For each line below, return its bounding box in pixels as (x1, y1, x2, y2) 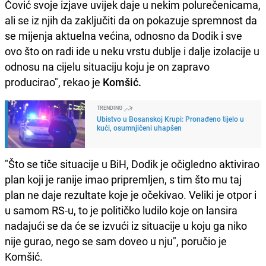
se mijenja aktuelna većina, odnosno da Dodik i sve (5, 28, 242, 43)
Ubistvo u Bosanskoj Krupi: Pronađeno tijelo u (97, 114, 244, 124)
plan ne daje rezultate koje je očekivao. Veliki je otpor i (5, 188, 256, 202)
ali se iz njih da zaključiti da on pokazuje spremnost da (5, 13, 257, 28)
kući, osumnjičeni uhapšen (97, 123, 182, 133)
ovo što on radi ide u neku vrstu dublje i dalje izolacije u (5, 44, 259, 59)
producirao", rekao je (5, 75, 103, 90)
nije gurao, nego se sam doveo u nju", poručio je (5, 234, 227, 249)
